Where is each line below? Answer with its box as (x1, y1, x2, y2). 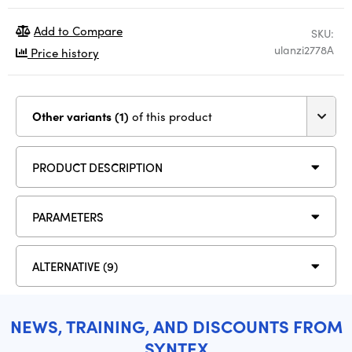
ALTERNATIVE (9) (32, 257, 118, 275)
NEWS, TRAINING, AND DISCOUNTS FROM (9, 313, 343, 339)
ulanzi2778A (274, 42, 334, 57)
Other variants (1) (115, 108, 132, 125)
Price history (27, 44, 99, 61)
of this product (132, 108, 212, 125)
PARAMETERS (32, 207, 104, 225)
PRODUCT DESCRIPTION (32, 158, 163, 176)
